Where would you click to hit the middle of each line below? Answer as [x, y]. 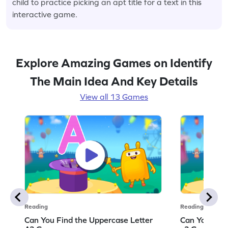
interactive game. [45, 14]
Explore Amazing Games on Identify [114, 63]
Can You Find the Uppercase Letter [89, 220]
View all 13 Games [114, 96]
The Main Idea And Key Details [114, 81]
